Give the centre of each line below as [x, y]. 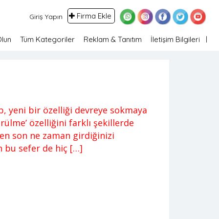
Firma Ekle [94, 16]
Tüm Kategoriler [47, 39]
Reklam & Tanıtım [112, 39]
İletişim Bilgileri [175, 39]
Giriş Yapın [46, 17]
